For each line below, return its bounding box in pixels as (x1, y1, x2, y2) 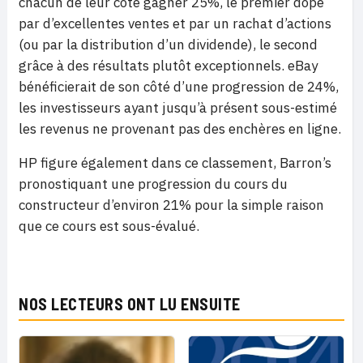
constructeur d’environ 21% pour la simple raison (19, 196, 324, 214)
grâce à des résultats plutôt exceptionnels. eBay (19, 57, 318, 75)
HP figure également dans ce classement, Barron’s (19, 154, 331, 172)
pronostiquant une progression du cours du (19, 175, 288, 193)
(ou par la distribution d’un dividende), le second (19, 36, 318, 53)
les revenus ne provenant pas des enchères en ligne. (19, 120, 341, 138)
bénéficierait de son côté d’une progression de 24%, (19, 78, 339, 96)
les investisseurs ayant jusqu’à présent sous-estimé (19, 99, 337, 117)
